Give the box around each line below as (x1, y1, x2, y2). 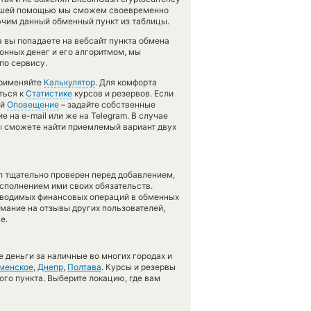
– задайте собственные (59, 99, 155, 110)
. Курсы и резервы (101, 262, 176, 272)
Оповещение (7, 99, 59, 110)
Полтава (67, 262, 101, 272)
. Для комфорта (95, 77, 157, 87)
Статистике (26, 88, 72, 99)
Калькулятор (44, 77, 95, 87)
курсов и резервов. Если (72, 88, 174, 99)
